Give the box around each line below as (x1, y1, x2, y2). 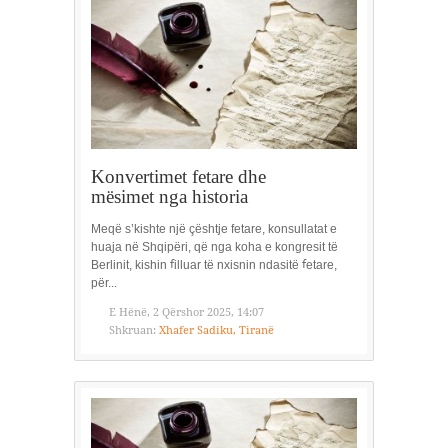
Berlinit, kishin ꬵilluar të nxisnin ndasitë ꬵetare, (91, 257, 337, 272)
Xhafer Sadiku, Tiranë (159, 323, 274, 337)
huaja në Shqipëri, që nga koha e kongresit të (91, 239, 338, 254)
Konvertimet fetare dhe (91, 165, 266, 187)
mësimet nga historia (91, 185, 248, 207)
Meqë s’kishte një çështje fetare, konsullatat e (91, 221, 337, 236)
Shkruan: (109, 323, 156, 337)
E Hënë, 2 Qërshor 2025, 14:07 (109, 305, 264, 319)
